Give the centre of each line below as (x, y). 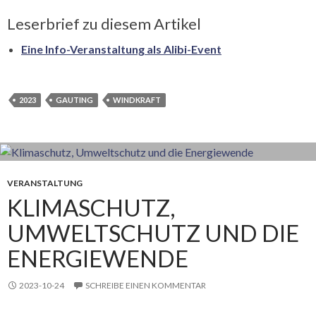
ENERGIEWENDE (98, 258)
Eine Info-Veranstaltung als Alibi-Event (121, 49)
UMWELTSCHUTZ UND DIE (153, 232)
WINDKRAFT (137, 99)
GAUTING (74, 99)
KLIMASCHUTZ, (91, 207)
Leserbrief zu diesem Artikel (104, 23)
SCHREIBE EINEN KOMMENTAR (146, 285)
